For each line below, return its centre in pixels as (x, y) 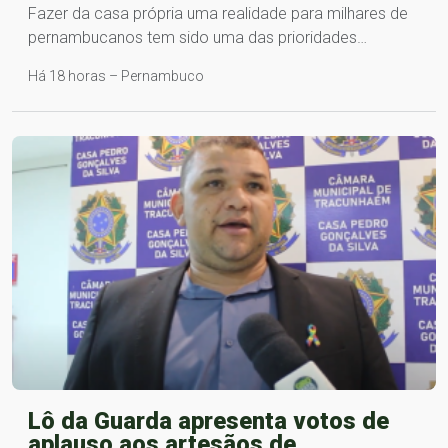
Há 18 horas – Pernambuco (116, 75)
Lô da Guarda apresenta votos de (208, 421)
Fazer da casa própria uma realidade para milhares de (218, 13)
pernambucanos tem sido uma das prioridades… (197, 37)
